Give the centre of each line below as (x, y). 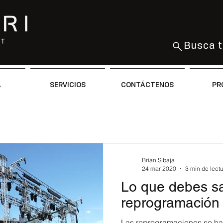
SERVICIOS (68, 84)
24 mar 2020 (159, 168)
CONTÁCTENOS (147, 84)
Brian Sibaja (158, 160)
